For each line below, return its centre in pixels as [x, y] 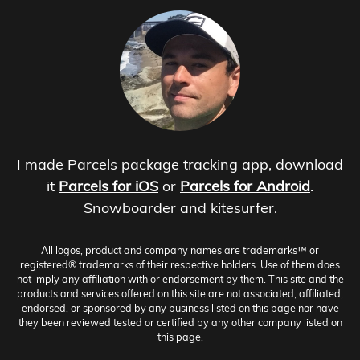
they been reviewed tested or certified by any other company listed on [180, 322]
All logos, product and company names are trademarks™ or [180, 250]
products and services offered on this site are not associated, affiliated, [180, 293]
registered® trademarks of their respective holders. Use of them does [180, 264]
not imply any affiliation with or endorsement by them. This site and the [180, 278]
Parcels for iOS [108, 186]
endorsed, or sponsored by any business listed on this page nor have [180, 307]
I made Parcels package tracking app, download [180, 164]
